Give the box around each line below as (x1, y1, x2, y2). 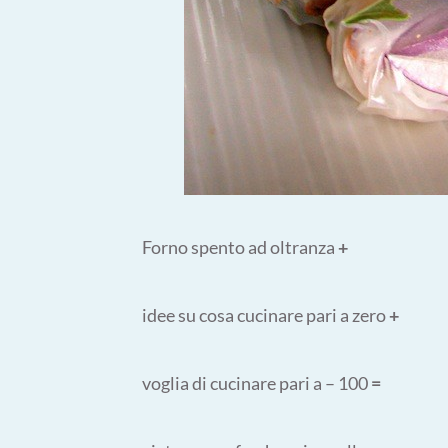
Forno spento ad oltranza (142, 236, 338, 258)
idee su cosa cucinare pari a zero (142, 304, 389, 326)
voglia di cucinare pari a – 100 (142, 372, 371, 394)
